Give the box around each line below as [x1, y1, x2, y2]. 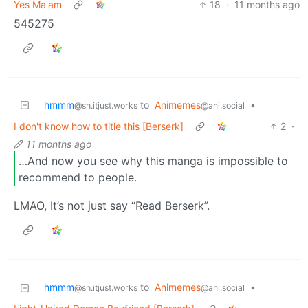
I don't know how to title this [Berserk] [14, 120, 184, 133]
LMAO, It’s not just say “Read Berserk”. [14, 199, 210, 213]
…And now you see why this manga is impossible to [19, 153, 288, 168]
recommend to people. [19, 170, 137, 184]
